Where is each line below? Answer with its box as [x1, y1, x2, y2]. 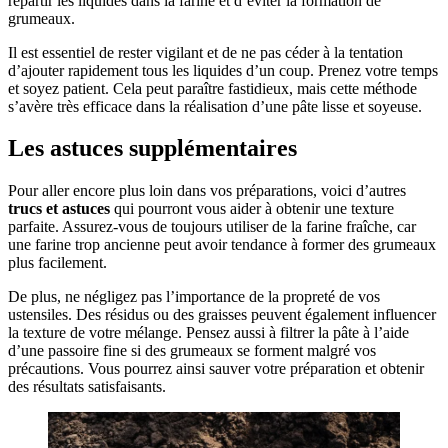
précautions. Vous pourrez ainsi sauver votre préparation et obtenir [8, 360, 424, 378]
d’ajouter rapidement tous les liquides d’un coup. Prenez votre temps [8, 61, 438, 79]
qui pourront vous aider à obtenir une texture [110, 200, 394, 218]
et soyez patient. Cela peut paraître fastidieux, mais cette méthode [8, 79, 417, 97]
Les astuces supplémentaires [8, 135, 297, 162]
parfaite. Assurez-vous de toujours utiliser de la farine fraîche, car [8, 218, 416, 236]
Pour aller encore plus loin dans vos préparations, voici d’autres [8, 182, 406, 200]
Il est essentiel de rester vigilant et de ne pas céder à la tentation [8, 43, 403, 61]
